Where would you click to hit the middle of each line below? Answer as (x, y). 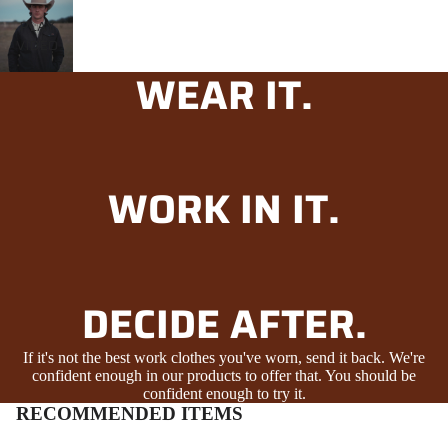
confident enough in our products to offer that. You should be (224, 375)
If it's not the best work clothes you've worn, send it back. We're (224, 357)
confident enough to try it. (224, 393)
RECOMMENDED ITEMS (129, 413)
